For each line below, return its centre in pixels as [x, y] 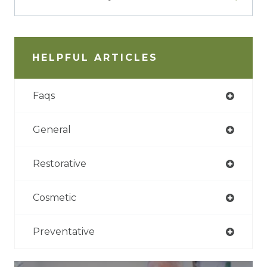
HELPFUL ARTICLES [95, 58]
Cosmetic [55, 198]
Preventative [64, 232]
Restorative [60, 164]
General [52, 130]
